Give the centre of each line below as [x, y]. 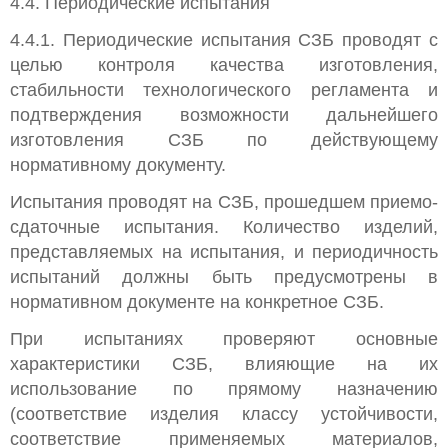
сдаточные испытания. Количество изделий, [224, 227]
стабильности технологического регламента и [224, 90]
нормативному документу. [118, 165]
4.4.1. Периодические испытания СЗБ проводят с [224, 40]
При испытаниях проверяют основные [224, 339]
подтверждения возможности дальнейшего [224, 115]
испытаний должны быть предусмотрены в [224, 277]
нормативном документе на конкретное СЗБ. [197, 302]
